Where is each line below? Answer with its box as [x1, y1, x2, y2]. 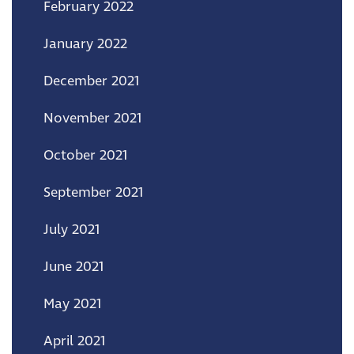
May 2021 [43, 294, 101, 314]
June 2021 [43, 257, 104, 277]
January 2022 [43, 34, 127, 54]
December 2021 [43, 71, 139, 91]
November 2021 [43, 108, 141, 128]
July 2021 [43, 220, 100, 239]
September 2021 [43, 183, 143, 202]
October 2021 [43, 145, 127, 165]
